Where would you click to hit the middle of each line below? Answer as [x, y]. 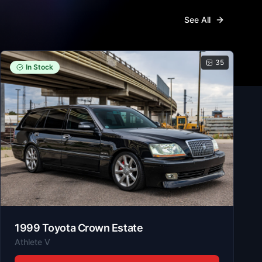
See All [197, 19]
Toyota [59, 227]
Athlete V [32, 242]
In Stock [39, 67]
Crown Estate [110, 227]
